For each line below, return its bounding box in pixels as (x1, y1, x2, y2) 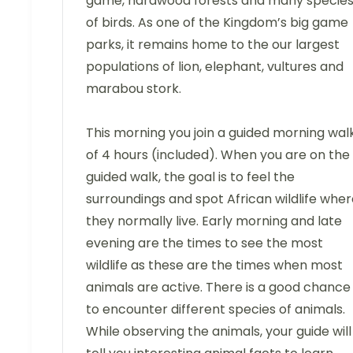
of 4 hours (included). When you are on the (86, 146, 350, 165)
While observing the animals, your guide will (86, 322, 351, 341)
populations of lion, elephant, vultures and (86, 58, 344, 76)
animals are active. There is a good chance (86, 278, 351, 297)
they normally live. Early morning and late (86, 212, 342, 231)
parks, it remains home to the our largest (86, 35, 340, 54)
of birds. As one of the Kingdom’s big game (86, 13, 348, 32)
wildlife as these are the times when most (86, 256, 343, 275)
